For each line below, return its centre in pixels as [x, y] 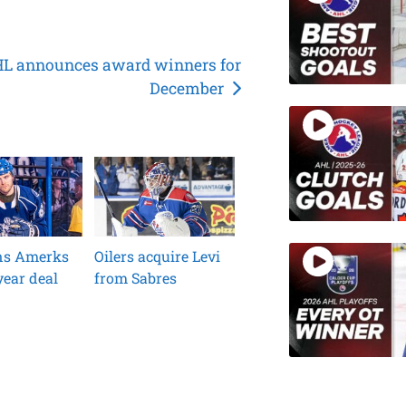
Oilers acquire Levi [158, 256]
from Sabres [136, 277]
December [187, 89]
